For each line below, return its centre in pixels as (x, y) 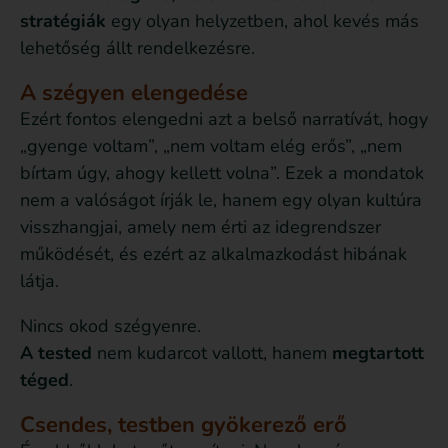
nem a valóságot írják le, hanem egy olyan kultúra (221, 200)
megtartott (378, 353)
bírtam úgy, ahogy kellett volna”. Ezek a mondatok (222, 173)
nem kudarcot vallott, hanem (212, 353)
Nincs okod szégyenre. (110, 326)
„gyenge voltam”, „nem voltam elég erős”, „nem (211, 146)
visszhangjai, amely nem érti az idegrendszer (200, 227)
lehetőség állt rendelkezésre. (137, 48)
